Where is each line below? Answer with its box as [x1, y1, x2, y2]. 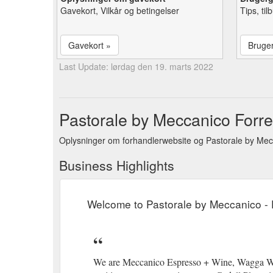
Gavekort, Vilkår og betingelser [60, 4, 179, 16]
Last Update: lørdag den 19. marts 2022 [59, 60, 213, 73]
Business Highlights [59, 155, 174, 174]
